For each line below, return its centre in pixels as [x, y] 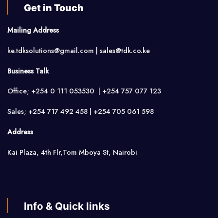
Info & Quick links [67, 206]
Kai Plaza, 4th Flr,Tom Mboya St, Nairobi [72, 152]
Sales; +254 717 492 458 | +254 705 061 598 [81, 112]
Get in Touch [55, 8]
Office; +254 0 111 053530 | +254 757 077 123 [84, 91]
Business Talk [28, 71]
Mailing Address [33, 30]
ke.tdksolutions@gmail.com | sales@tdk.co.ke [79, 50]
